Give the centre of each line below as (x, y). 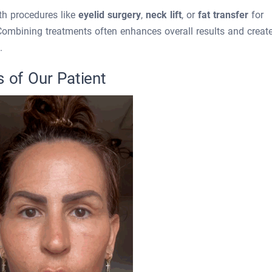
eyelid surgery (110, 15)
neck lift (164, 15)
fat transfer (223, 15)
